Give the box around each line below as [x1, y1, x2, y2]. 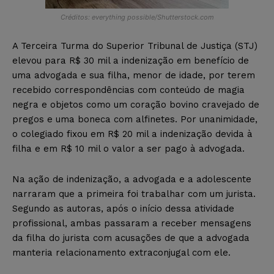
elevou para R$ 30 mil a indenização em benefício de [12, 54, 249, 66]
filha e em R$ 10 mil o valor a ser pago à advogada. [12, 143, 245, 154]
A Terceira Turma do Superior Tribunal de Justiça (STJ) [12, 40, 257, 51]
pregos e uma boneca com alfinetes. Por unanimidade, [12, 113, 257, 125]
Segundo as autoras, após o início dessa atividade [12, 202, 234, 214]
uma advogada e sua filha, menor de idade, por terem [12, 69, 255, 81]
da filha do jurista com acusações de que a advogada [12, 232, 250, 243]
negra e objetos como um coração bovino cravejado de [12, 98, 259, 110]
